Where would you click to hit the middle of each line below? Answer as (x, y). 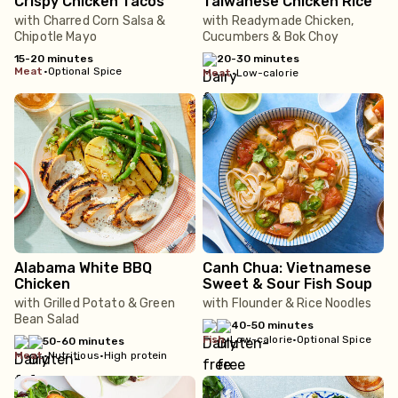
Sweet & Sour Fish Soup (287, 284)
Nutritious (73, 355)
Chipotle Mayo (56, 37)
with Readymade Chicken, (279, 21)
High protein (135, 355)
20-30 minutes (258, 59)
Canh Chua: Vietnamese (287, 268)
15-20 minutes (54, 59)
